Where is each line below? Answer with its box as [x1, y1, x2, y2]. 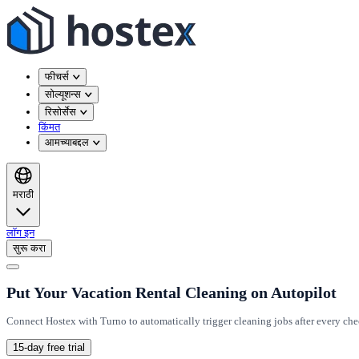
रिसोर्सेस [45, 106, 76, 119]
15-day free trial [13, 341, 85, 353]
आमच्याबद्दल [45, 136, 89, 149]
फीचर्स [45, 71, 69, 83]
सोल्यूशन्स [45, 88, 81, 101]
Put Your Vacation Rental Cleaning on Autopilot [6, 283, 337, 301]
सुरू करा [13, 241, 46, 254]
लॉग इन [6, 226, 34, 239]
